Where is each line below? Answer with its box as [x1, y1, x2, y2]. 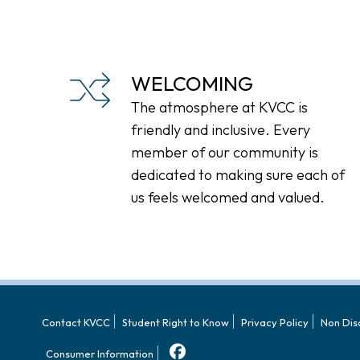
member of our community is [131, 143, 318, 162]
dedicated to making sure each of [131, 166, 345, 184]
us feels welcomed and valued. [131, 188, 325, 207]
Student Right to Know [122, 316, 229, 329]
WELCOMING [131, 71, 253, 96]
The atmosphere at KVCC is [131, 98, 308, 117]
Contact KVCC [42, 316, 110, 329]
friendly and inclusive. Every [131, 121, 310, 139]
